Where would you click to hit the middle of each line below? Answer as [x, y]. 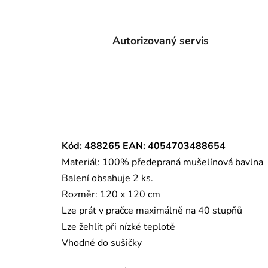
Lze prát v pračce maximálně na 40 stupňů [152, 211]
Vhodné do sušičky [102, 243]
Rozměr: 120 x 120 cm [111, 195]
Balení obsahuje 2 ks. [107, 179]
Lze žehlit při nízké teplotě [118, 227]
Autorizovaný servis [161, 41]
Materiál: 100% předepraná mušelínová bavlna [162, 162]
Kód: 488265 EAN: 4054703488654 [144, 146]
